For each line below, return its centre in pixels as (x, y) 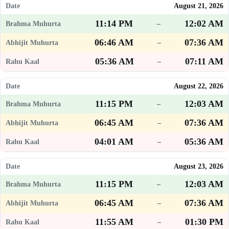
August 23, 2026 (199, 167)
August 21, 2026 (199, 6)
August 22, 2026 (199, 86)
